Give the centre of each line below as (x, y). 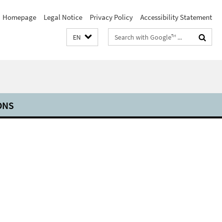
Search (119, 35)
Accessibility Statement (176, 17)
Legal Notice (63, 17)
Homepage (19, 17)
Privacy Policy (111, 17)
